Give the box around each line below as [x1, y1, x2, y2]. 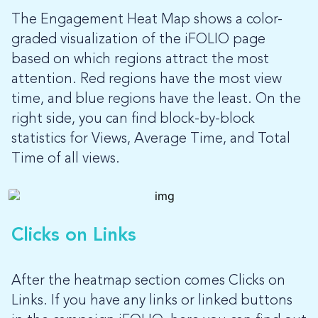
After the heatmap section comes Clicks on [11, 274, 285, 289]
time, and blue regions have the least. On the [11, 92, 301, 107]
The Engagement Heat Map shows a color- [11, 13, 283, 28]
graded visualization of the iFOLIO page [11, 33, 265, 48]
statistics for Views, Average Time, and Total [11, 132, 290, 147]
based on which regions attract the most [11, 53, 269, 67]
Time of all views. [11, 152, 120, 167]
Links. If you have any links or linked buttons [11, 294, 292, 309]
